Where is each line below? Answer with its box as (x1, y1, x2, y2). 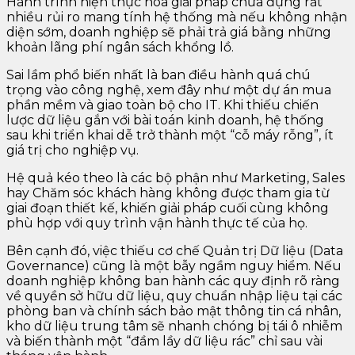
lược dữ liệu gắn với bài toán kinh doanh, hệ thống (6, 112, 324, 128)
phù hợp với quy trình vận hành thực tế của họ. (6, 215, 307, 231)
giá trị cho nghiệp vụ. (6, 142, 139, 158)
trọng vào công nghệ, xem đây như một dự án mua (6, 82, 331, 97)
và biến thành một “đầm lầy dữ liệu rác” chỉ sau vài (6, 333, 323, 349)
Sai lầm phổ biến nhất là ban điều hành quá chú (6, 67, 311, 82)
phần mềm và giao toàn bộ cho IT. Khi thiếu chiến (6, 97, 319, 113)
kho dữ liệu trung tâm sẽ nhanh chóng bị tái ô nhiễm (6, 318, 342, 334)
